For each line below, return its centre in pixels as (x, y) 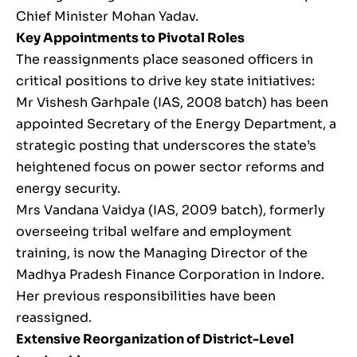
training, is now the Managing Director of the (162, 253)
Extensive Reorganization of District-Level (155, 339)
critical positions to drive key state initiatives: (165, 80)
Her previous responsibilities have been (146, 296)
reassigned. (54, 317)
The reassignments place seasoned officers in (165, 59)
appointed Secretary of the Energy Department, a (176, 124)
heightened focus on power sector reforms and (170, 167)
